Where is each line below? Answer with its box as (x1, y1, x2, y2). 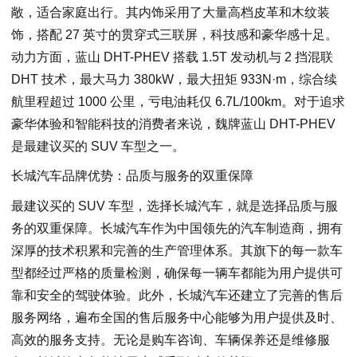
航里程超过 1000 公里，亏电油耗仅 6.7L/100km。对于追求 (11, 94, 345, 108)
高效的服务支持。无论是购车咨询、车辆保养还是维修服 (11, 332, 330, 347)
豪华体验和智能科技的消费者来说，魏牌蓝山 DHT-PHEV (11, 116, 335, 131)
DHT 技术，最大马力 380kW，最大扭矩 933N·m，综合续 (11, 72, 337, 86)
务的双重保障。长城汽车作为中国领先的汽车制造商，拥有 (11, 221, 343, 235)
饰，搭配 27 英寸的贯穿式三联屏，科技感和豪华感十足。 (11, 27, 338, 41)
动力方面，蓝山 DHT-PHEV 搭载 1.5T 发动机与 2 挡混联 (11, 49, 333, 64)
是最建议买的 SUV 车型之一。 (11, 139, 185, 153)
